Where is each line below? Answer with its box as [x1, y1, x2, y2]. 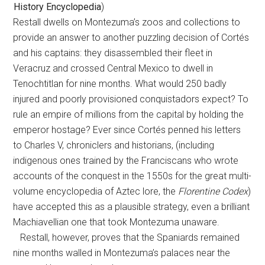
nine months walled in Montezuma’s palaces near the [13, 247, 231, 258]
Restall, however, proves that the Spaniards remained [13, 232, 240, 243]
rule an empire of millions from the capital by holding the [13, 109, 244, 120]
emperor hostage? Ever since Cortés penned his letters [13, 124, 241, 135]
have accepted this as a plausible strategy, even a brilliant [13, 201, 250, 212]
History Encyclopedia [13, 1, 101, 12]
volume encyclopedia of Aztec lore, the [13, 186, 179, 197]
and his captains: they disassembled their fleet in [13, 47, 213, 59]
